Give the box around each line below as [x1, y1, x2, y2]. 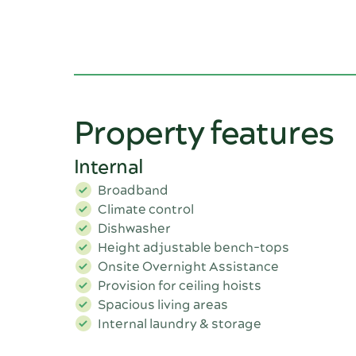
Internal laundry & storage [97, 315, 261, 334]
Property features [73, 112, 335, 157]
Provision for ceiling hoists [97, 277, 261, 296]
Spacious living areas [97, 296, 228, 315]
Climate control [97, 201, 194, 219]
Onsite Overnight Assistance [97, 258, 279, 277]
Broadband [97, 182, 168, 200]
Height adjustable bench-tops [97, 239, 289, 257]
